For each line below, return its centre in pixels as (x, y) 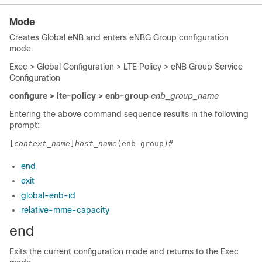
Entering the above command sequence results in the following (129, 114)
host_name (96, 144)
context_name (42, 144)
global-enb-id (48, 195)
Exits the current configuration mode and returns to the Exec (124, 251)
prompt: (25, 125)
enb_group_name (185, 96)
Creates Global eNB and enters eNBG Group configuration (119, 37)
